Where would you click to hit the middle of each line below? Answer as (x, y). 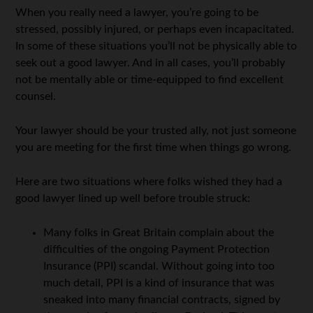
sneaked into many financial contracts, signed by (162, 300)
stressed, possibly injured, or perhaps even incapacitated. (155, 30)
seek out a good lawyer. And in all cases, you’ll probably (151, 63)
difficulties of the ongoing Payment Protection (157, 250)
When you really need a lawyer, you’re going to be (137, 13)
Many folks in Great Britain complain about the (159, 233)
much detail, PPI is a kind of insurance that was (159, 283)
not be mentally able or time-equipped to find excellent (150, 80)
